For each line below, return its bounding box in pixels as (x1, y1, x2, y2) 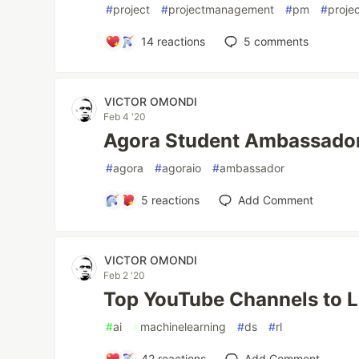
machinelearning (140, 320, 227, 333)
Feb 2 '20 (103, 269, 146, 281)
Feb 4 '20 (103, 111, 147, 123)
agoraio (162, 161, 202, 175)
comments (251, 34, 309, 48)
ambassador (220, 161, 285, 175)
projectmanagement (168, 2, 275, 16)
